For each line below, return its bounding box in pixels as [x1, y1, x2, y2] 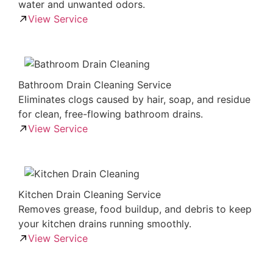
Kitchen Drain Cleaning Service [18, 188, 161, 200]
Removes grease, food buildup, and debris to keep [18, 203, 252, 215]
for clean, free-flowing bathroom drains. [18, 108, 203, 120]
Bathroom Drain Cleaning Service [18, 79, 171, 91]
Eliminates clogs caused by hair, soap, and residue [18, 93, 250, 105]
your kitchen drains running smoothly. [18, 218, 191, 230]
